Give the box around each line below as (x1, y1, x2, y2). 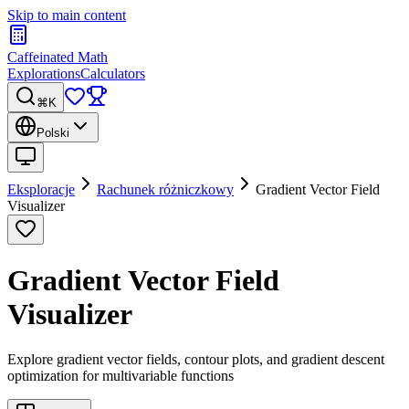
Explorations (7, 66, 80, 81)
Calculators (80, 66, 145, 81)
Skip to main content (7, 7, 126, 23)
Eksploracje (7, 182, 75, 197)
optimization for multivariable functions (7, 367, 234, 383)
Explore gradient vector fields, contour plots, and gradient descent (7, 351, 384, 367)
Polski (37, 126, 69, 140)
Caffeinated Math (7, 49, 108, 65)
